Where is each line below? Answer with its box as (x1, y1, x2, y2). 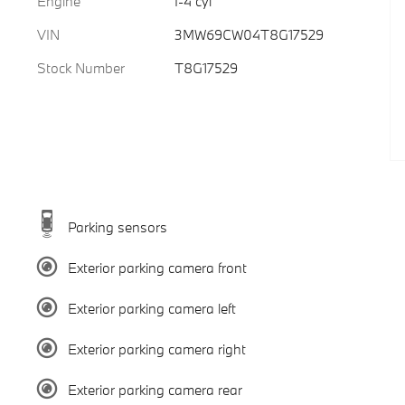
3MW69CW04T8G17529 (174, 25, 324, 43)
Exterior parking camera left (67, 298, 236, 317)
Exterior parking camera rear (67, 380, 242, 399)
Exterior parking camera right (67, 339, 246, 358)
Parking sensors (67, 217, 167, 236)
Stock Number (37, 59, 125, 77)
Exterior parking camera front (67, 258, 247, 277)
